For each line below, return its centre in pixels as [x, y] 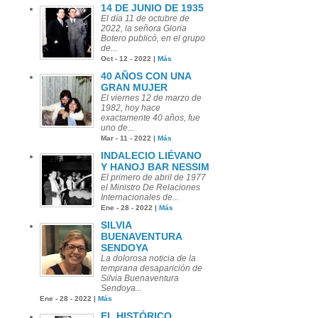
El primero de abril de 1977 [153, 177]
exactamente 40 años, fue [150, 117]
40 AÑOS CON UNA [146, 76]
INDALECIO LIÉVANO [151, 155]
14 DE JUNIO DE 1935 [152, 7]
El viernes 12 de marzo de [151, 98]
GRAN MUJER [134, 87]
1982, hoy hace [132, 108]
